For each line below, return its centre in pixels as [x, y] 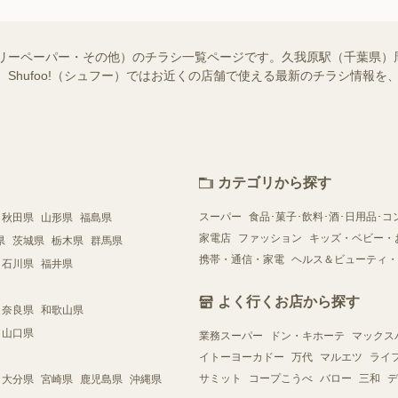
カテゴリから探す [275, 182]
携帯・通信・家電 [242, 259]
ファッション [270, 238]
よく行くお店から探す [289, 301]
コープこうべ [281, 378]
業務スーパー [231, 335]
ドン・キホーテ [307, 335]
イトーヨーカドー [242, 357]
